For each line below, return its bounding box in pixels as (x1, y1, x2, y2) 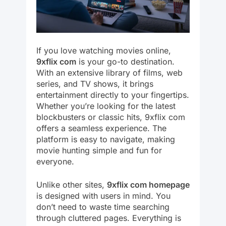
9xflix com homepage (107, 179, 190, 190)
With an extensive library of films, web (36, 67, 183, 78)
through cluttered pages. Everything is (36, 212, 181, 223)
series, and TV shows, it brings (36, 78, 153, 89)
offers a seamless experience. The (36, 123, 166, 133)
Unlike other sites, (36, 179, 107, 190)
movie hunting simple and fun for (36, 145, 162, 155)
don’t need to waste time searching (36, 201, 169, 212)
